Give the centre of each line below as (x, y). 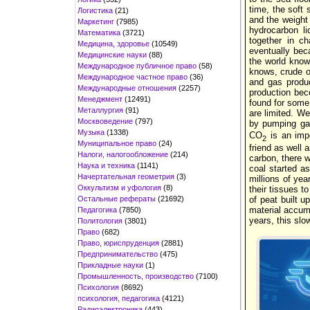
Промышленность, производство (136, 276)
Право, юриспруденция (118, 243)
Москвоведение (105, 121)
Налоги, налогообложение (123, 154)
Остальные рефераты (117, 198)
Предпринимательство (118, 254)
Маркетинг (96, 21)
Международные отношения (127, 88)
